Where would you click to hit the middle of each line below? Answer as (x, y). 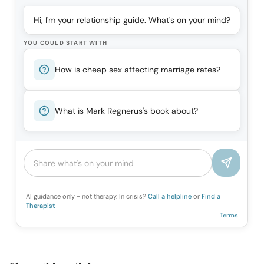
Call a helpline (171, 197)
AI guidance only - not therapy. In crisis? (87, 197)
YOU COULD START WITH (65, 43)
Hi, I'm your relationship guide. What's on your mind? (132, 20)
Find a (211, 197)
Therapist (41, 206)
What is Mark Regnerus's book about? (126, 110)
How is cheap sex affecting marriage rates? (138, 69)
